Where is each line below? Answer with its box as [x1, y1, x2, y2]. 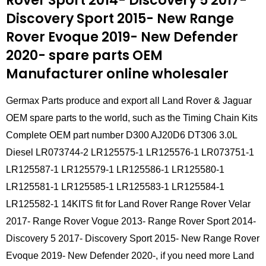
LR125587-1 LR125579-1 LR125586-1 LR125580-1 [6, 164, 224, 175]
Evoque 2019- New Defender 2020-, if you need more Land [6, 251, 254, 261]
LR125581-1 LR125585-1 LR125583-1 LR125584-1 [6, 182, 224, 192]
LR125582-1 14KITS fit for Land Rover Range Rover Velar [6, 199, 251, 210]
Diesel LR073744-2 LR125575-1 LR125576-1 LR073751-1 [6, 147, 254, 158]
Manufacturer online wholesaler [6, 64, 229, 83]
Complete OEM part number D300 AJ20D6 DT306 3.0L [6, 130, 237, 141]
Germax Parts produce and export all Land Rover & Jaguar [6, 96, 252, 106]
